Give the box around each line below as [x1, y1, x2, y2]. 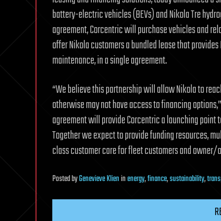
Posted [52, 173, 72, 185]
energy [127, 173, 145, 185]
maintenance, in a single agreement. [52, 52, 167, 69]
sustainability [170, 173, 204, 185]
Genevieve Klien [79, 173, 119, 185]
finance [147, 173, 167, 185]
